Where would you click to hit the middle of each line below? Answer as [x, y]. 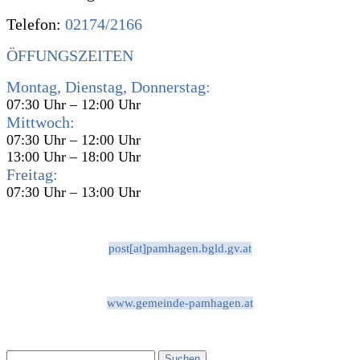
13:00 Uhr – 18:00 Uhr [74, 156]
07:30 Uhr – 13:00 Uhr [74, 192]
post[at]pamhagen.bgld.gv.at [180, 248]
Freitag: [32, 174]
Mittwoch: [41, 122]
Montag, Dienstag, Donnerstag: [108, 86]
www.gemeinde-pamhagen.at [180, 303]
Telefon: [34, 24]
